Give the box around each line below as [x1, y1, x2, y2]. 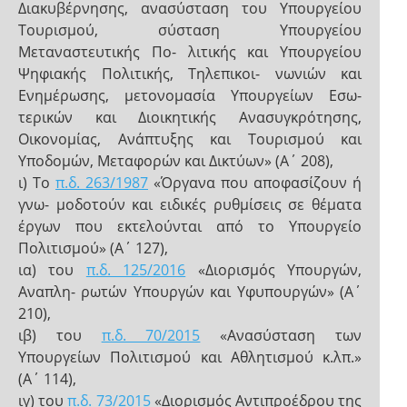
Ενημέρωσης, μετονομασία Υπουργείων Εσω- [18, 85, 362, 105]
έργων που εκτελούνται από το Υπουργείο [18, 216, 362, 236]
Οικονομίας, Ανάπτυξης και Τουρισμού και [18, 129, 362, 149]
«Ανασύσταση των [200, 325, 362, 345]
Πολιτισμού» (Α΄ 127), [18, 238, 168, 258]
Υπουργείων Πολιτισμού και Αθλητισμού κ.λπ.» [18, 347, 362, 367]
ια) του [18, 260, 86, 280]
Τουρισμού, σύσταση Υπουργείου [18, 20, 362, 40]
